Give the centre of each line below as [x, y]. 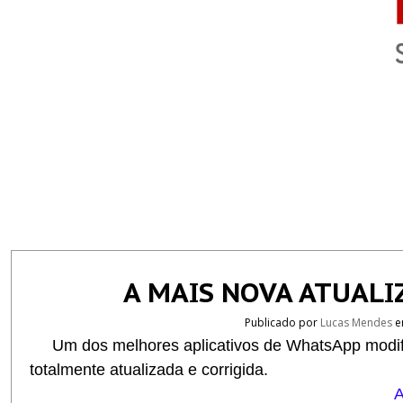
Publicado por [282, 323]
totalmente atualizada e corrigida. [149, 370]
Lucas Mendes [357, 323]
